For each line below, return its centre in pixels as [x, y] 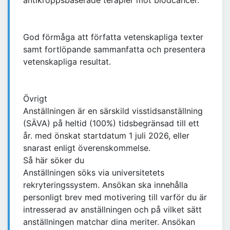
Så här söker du [54, 160]
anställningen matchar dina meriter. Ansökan [109, 222]
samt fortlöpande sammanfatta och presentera [114, 50]
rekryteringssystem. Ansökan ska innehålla [106, 185]
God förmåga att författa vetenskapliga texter [113, 37]
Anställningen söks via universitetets [94, 173]
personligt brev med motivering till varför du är [115, 197]
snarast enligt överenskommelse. [88, 148]
